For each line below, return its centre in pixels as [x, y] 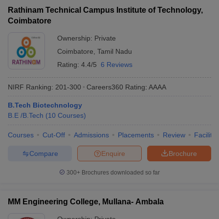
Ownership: [76, 38]
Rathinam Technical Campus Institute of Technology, [105, 10]
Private [105, 38]
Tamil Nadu [115, 51]
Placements [136, 135]
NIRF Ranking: [31, 87]
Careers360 [105, 87]
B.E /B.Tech [26, 115]
